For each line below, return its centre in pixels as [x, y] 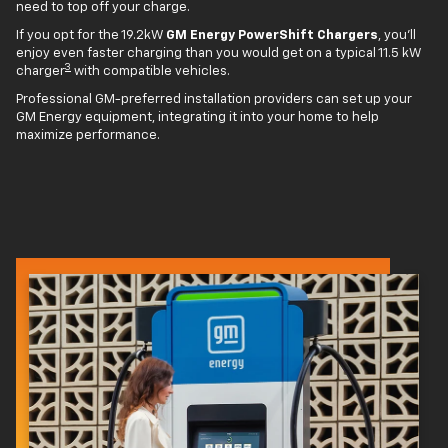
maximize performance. [88, 135]
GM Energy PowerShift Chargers [272, 35]
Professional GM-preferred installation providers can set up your [214, 99]
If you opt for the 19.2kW [91, 35]
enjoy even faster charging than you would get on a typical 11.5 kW [218, 53]
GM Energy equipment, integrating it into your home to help [197, 117]
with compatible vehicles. [150, 71]
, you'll [397, 35]
